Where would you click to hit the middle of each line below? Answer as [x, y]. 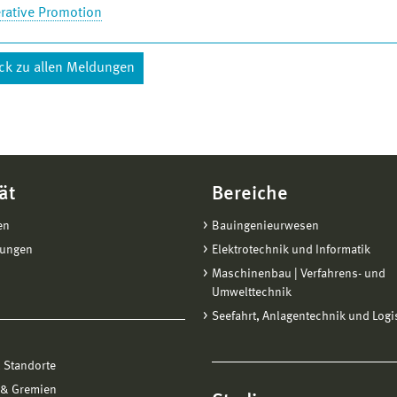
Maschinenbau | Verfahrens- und [299, 274]
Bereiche [250, 194]
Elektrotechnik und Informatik [291, 250]
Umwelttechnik [252, 292]
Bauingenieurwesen [265, 226]
